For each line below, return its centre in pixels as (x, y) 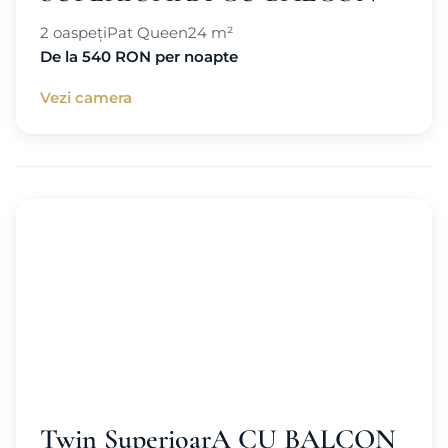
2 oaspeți (73, 32)
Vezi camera (86, 97)
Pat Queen (147, 32)
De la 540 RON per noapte (139, 56)
